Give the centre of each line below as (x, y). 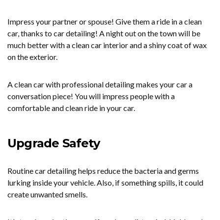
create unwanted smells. (48, 194)
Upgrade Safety (54, 143)
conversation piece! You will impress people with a (91, 96)
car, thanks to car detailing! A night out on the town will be (104, 33)
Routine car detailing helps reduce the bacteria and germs (103, 171)
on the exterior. (34, 57)
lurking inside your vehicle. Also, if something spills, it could (105, 182)
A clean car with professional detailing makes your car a (100, 84)
